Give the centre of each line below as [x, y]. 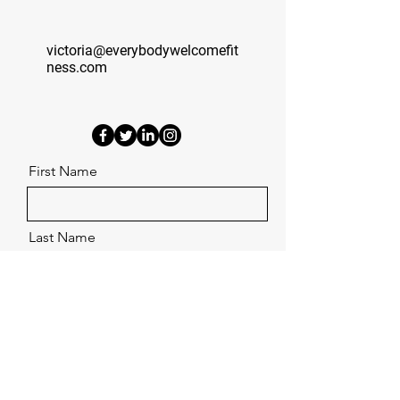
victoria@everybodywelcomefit [142, 50]
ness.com [77, 67]
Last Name [62, 237]
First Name [63, 171]
